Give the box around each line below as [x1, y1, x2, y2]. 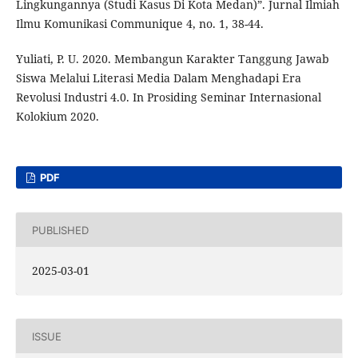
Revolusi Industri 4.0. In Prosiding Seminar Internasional [15, 89, 321, 105]
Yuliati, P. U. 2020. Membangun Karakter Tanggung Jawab [15, 51, 329, 67]
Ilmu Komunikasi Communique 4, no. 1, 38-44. [15, 16, 264, 32]
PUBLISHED [31, 223, 89, 237]
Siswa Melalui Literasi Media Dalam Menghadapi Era [15, 70, 301, 86]
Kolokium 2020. [15, 109, 99, 125]
